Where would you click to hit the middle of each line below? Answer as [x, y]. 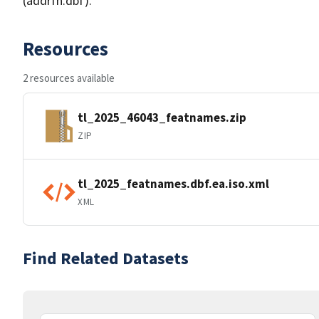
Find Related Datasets [106, 258]
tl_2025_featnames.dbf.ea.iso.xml [173, 183]
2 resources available [69, 78]
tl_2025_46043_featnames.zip [162, 117]
